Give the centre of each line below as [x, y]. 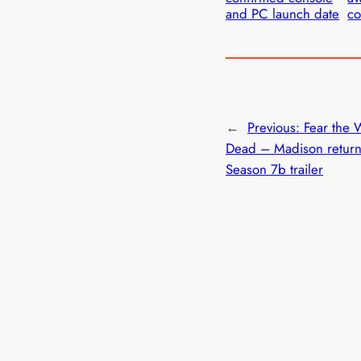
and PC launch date [282, 13]
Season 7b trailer [274, 170]
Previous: [276, 128]
